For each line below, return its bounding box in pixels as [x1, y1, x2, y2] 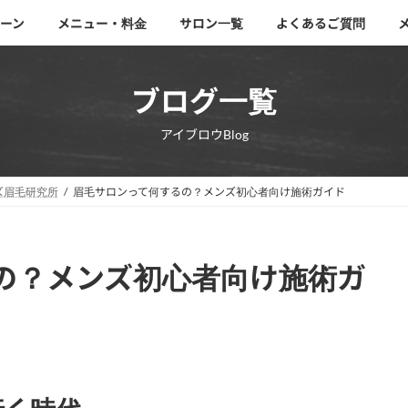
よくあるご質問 [276, 15, 365, 31]
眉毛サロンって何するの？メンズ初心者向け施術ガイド [72, 185, 345, 199]
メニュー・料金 [57, 15, 147, 31]
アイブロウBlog [159, 127, 249, 143]
